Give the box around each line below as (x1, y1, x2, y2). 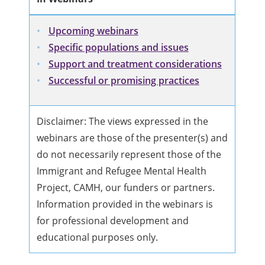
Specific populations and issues (48, 41, 189, 54)
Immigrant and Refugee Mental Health (37, 164, 207, 178)
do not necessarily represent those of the (37, 148, 222, 161)
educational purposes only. (37, 231, 159, 244)
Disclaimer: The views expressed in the (37, 115, 209, 128)
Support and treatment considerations (48, 57, 222, 71)
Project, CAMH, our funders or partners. (37, 181, 215, 195)
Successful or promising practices (48, 74, 199, 88)
